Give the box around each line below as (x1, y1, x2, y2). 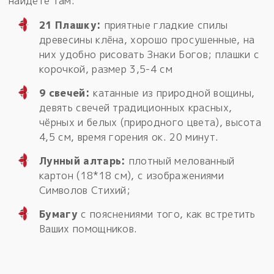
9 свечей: (39, 86, 90, 100)
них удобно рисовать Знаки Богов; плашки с (39, 48, 260, 62)
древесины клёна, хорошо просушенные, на (39, 33, 255, 47)
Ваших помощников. (39, 222, 138, 236)
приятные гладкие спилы (101, 18, 228, 32)
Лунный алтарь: (39, 154, 126, 168)
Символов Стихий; (39, 183, 131, 198)
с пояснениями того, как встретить (77, 207, 256, 221)
